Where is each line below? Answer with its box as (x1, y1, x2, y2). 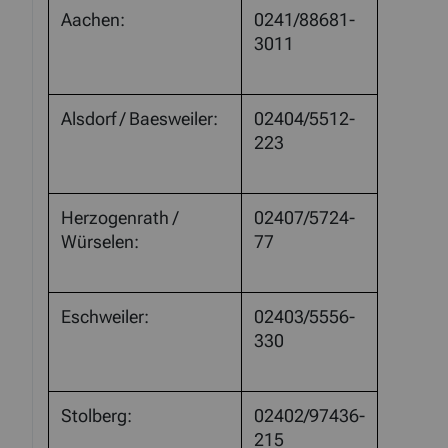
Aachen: (61, 10, 125, 31)
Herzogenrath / (61, 208, 178, 229)
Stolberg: (61, 406, 228, 427)
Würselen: (61, 232, 139, 253)
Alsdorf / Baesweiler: (61, 109, 218, 130)
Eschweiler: (61, 307, 229, 328)
